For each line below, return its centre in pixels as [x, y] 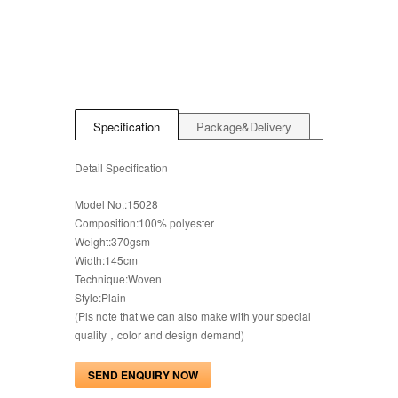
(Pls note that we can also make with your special [193, 316]
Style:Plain [100, 298]
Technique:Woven [118, 279]
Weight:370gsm [112, 242]
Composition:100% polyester [144, 223]
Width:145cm [106, 260]
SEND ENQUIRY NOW [143, 375]
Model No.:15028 [116, 204]
